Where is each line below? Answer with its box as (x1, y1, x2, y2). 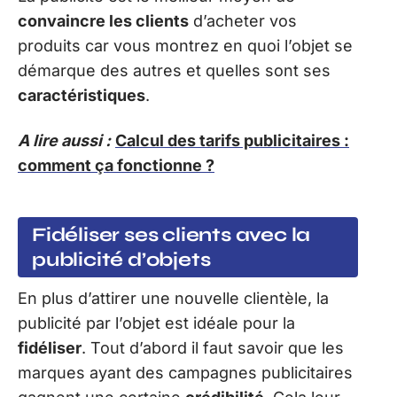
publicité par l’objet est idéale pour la (18, 314, 295, 333)
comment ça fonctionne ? (18, 155, 214, 175)
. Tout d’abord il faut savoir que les (82, 339, 344, 358)
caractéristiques (18, 86, 145, 105)
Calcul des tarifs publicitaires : (115, 130, 349, 150)
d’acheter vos (189, 12, 297, 31)
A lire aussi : (18, 130, 111, 150)
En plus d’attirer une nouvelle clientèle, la (18, 289, 329, 308)
